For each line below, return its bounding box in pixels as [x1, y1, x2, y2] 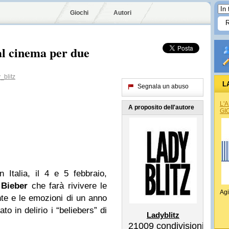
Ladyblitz [147, 211, 179, 219]
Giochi [70, 9, 88, 16]
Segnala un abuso [138, 83, 189, 90]
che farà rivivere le [28, 181, 107, 191]
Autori [113, 9, 131, 16]
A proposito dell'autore [128, 104, 194, 111]
